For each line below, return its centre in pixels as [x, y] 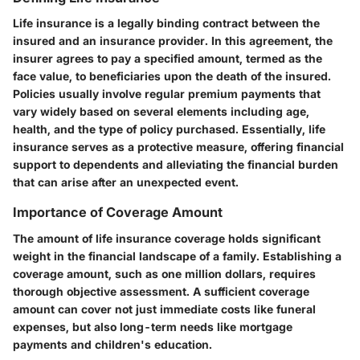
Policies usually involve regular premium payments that [167, 94]
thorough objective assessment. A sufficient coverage [161, 291]
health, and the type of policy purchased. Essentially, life [169, 129]
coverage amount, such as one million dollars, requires [164, 273]
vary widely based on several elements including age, [161, 112]
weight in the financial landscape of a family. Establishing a [177, 256]
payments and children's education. [112, 344]
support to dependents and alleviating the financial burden [176, 165]
